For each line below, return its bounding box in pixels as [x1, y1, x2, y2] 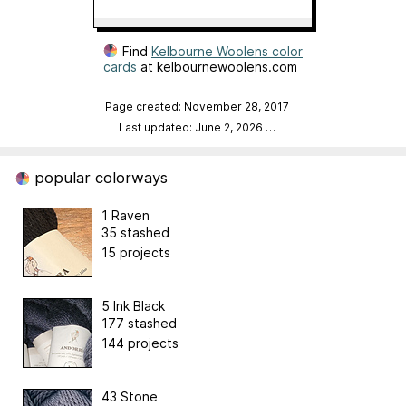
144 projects [101, 334, 179, 351]
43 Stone [101, 388, 158, 404]
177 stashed [101, 314, 177, 331]
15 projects [101, 244, 170, 260]
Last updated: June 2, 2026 [118, 120, 266, 134]
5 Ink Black [101, 297, 165, 314]
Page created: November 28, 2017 [104, 99, 289, 113]
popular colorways [29, 168, 168, 187]
